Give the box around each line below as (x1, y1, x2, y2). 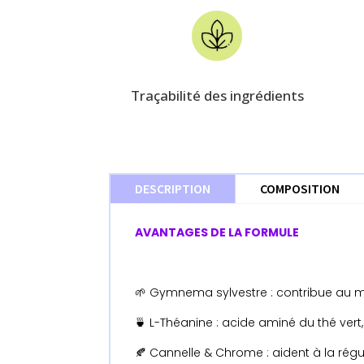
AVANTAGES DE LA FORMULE (135, 223, 300, 240)
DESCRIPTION (135, 180, 211, 197)
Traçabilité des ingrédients (130, 86, 304, 106)
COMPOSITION (260, 180, 340, 197)
